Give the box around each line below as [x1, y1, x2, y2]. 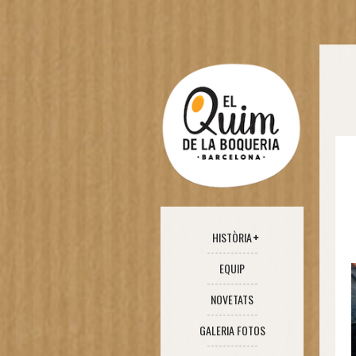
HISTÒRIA [212, 228, 252, 246]
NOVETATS [211, 290, 253, 308]
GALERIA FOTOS [199, 321, 265, 339]
